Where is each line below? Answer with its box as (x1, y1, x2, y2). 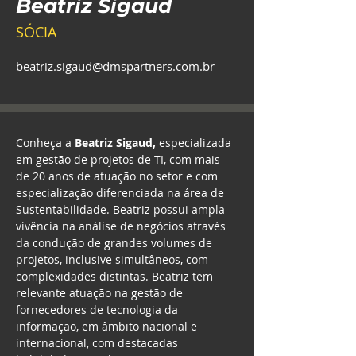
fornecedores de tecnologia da (16, 302, 181, 317)
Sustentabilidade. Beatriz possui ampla (16, 202, 228, 217)
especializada (159, 135, 234, 150)
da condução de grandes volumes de (16, 235, 215, 250)
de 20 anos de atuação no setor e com (16, 168, 221, 184)
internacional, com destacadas (16, 335, 181, 350)
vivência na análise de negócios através (16, 219, 229, 234)
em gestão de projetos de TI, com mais (16, 152, 223, 167)
